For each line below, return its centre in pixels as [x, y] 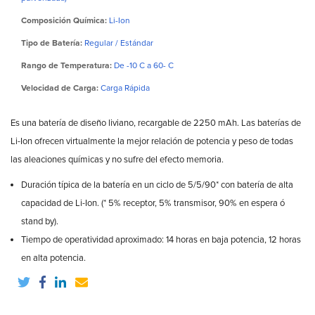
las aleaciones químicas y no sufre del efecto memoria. [117, 160]
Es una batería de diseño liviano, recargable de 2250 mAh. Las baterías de [156, 123]
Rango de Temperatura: [66, 66]
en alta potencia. [53, 258]
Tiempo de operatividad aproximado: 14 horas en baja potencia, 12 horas [161, 240]
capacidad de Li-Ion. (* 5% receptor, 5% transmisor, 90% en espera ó [153, 204]
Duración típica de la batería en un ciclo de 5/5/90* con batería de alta [157, 185]
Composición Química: [64, 21]
